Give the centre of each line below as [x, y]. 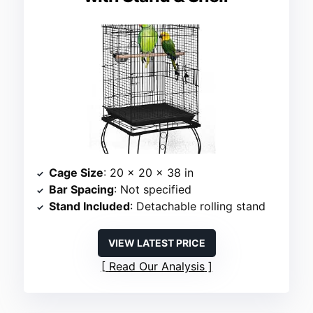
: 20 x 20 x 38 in [149, 173]
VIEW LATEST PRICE [156, 243]
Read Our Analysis [156, 267]
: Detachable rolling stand [198, 206]
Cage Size [77, 173]
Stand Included [90, 206]
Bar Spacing [82, 190]
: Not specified [153, 190]
